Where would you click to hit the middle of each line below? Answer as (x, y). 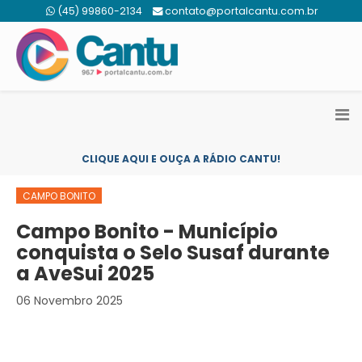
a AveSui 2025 (85, 274)
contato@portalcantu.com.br (242, 11)
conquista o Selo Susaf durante (173, 253)
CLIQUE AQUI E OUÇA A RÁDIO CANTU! (181, 159)
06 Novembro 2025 (69, 301)
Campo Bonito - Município (147, 232)
